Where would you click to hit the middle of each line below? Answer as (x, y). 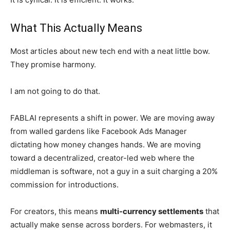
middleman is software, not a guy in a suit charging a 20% (114, 171)
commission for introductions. (64, 185)
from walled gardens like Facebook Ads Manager (99, 131)
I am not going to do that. (55, 91)
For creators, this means (55, 211)
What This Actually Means (76, 28)
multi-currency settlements (152, 211)
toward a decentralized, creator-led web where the (102, 158)
